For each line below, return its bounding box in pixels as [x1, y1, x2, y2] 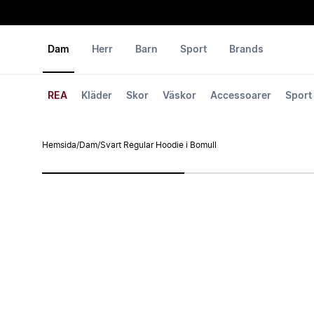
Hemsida [42, 141, 76, 149]
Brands [229, 45, 264, 55]
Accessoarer [210, 91, 271, 101]
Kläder [81, 91, 112, 101]
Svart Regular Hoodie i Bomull [100, 141, 217, 149]
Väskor [163, 91, 196, 101]
